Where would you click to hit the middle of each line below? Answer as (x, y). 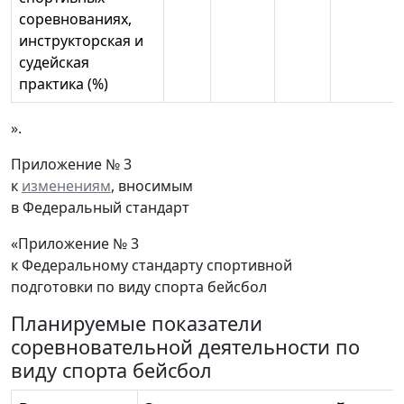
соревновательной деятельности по (185, 347)
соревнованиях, (75, 19)
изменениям (66, 186)
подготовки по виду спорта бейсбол (139, 287)
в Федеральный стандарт (100, 208)
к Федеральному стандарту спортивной (151, 266)
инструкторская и (81, 41)
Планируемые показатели (137, 324)
